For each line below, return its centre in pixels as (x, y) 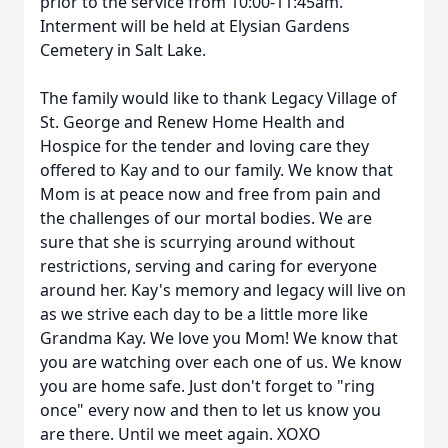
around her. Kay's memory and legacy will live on (223, 290)
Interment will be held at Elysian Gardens (195, 26)
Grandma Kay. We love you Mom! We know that (219, 338)
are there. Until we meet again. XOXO (180, 434)
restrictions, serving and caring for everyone (208, 266)
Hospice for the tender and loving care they (204, 146)
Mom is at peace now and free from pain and (210, 194)
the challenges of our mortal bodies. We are (206, 218)
